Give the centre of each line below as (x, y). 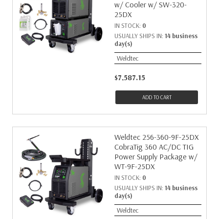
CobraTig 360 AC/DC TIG (154, 147)
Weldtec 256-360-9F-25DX (157, 137)
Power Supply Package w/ (156, 156)
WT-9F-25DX (135, 166)
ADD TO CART (157, 97)
